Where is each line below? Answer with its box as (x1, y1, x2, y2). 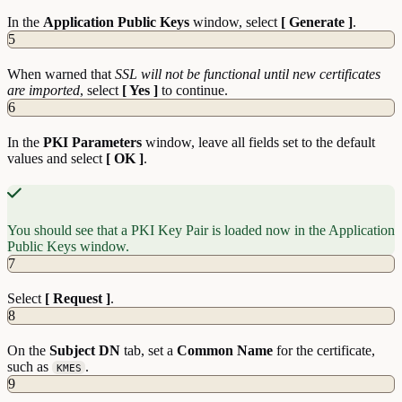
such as (7, 358, 52, 374)
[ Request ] (45, 290, 110, 306)
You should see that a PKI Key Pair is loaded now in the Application (7, 222, 395, 238)
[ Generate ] (281, 13, 353, 30)
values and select (7, 150, 106, 166)
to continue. (158, 82, 228, 98)
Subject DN (49, 342, 120, 358)
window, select (189, 13, 281, 30)
